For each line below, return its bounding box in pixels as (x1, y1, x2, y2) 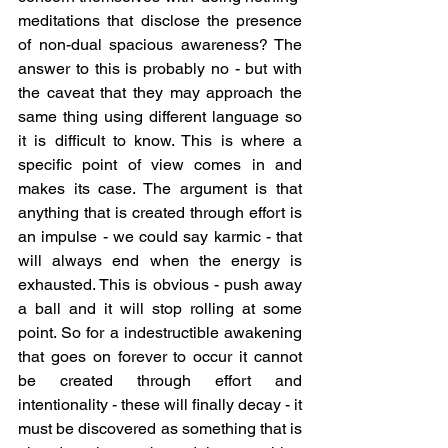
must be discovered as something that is (18, 419, 302, 438)
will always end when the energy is (18, 251, 302, 270)
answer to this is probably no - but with (18, 59, 302, 78)
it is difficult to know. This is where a (18, 131, 302, 150)
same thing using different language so (18, 107, 302, 126)
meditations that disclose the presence (18, 11, 302, 30)
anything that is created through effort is (18, 203, 302, 222)
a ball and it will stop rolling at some (18, 299, 302, 318)
